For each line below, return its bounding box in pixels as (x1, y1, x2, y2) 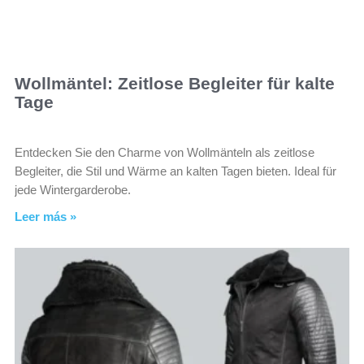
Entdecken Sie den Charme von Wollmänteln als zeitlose (15, 145, 314, 159)
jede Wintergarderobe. (15, 182, 131, 197)
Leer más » (15, 209, 76, 223)
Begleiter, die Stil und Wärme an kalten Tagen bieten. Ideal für (15, 163, 336, 178)
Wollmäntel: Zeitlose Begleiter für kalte (15, 73, 335, 93)
